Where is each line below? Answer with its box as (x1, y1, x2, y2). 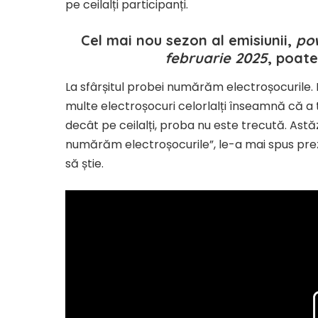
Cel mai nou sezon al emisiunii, (80, 31, 296, 50)
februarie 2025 (165, 49, 268, 67)
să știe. (65, 155, 104, 172)
